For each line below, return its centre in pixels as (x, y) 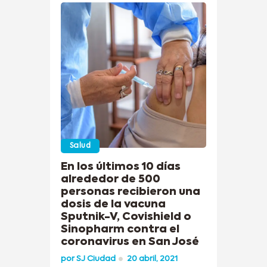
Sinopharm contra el (120, 229)
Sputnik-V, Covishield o (126, 217)
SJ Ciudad (96, 259)
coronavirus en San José (130, 242)
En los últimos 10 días (121, 167)
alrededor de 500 (111, 179)
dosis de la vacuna (113, 204)
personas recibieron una (131, 192)
